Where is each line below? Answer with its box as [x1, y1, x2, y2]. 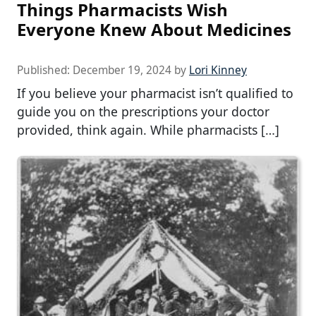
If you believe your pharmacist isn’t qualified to [17, 84, 293, 102]
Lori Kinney [189, 62, 247, 78]
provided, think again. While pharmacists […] [17, 121, 279, 138]
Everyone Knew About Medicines [17, 17, 291, 41]
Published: [17, 62, 73, 78]
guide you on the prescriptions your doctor [17, 102, 269, 120]
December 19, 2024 [73, 62, 171, 78]
